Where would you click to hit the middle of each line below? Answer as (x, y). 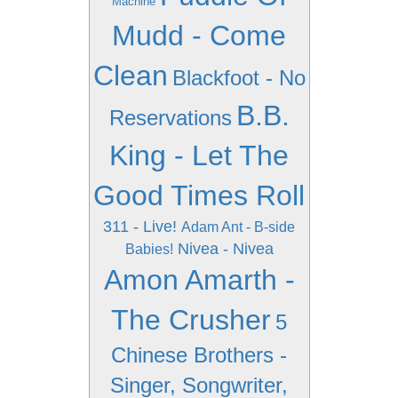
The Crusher (191, 320)
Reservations (170, 118)
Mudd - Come (199, 36)
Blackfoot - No (239, 78)
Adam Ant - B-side (238, 227)
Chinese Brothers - (199, 355)
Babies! (149, 249)
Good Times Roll (199, 195)
